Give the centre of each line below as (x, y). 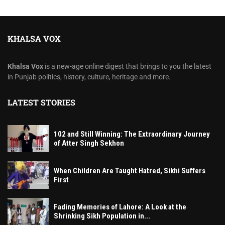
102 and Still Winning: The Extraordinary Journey (132, 134)
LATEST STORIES (41, 102)
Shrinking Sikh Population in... (102, 216)
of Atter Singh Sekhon (89, 143)
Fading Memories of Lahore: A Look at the (120, 207)
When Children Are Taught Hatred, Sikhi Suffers (130, 171)
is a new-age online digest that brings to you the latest (127, 66)
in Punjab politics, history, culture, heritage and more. (89, 77)
